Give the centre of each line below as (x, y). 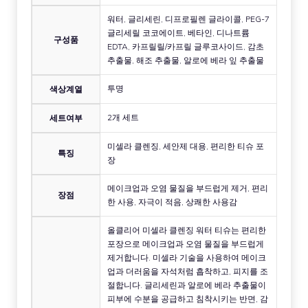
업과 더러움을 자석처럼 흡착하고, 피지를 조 (188, 272)
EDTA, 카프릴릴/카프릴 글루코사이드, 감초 (186, 47)
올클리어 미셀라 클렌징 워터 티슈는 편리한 (187, 230)
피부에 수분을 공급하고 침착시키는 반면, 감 (188, 299)
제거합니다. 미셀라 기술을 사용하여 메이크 (187, 258)
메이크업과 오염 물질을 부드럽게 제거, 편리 (188, 188)
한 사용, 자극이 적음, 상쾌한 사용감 (172, 202)
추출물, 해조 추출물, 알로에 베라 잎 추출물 (186, 60)
